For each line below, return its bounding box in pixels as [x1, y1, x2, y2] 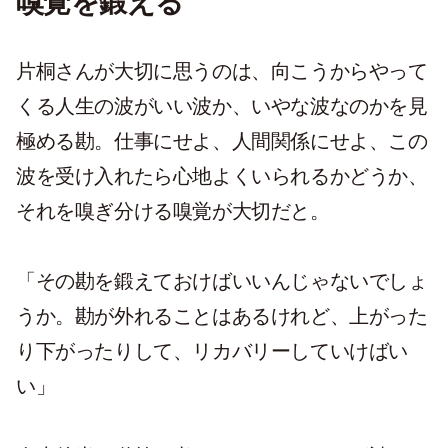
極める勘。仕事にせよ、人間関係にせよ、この [16, 130, 428, 152]
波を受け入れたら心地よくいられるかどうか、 [16, 165, 428, 187]
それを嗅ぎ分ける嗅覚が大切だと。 [16, 200, 330, 222]
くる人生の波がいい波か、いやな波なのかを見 [16, 95, 428, 117]
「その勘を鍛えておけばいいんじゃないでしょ [16, 270, 428, 292]
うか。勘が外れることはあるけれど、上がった [16, 305, 428, 327]
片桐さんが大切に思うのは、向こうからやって [16, 60, 428, 82]
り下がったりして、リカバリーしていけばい [16, 340, 409, 362]
